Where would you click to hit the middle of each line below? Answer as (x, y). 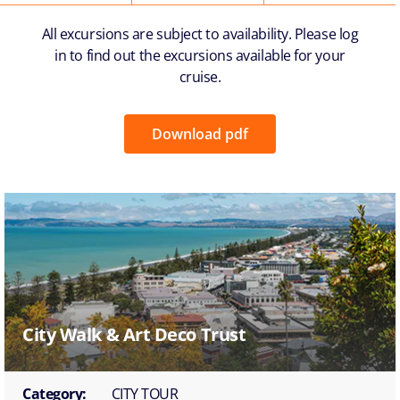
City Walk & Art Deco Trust (134, 334)
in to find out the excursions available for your (200, 55)
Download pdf (200, 133)
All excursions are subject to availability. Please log (200, 33)
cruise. (200, 76)
